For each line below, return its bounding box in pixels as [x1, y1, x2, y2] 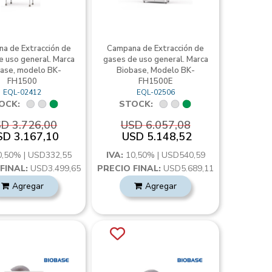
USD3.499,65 [27, 163, 81, 174]
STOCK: [119, 98, 154, 110]
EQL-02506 [136, 87, 175, 97]
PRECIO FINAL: [97, 163, 161, 174]
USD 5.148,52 [122, 129, 192, 144]
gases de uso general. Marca [103, 54, 208, 65]
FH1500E [138, 76, 173, 87]
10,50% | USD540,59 [125, 149, 205, 161]
